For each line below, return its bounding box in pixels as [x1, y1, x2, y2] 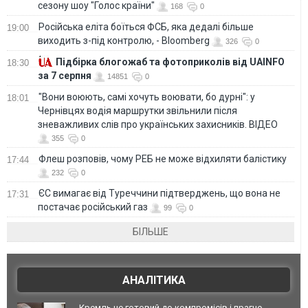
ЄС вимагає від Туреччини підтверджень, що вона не [38, 188, 280, 199]
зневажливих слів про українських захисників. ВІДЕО [38, 119, 278, 131]
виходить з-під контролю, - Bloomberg [38, 35, 210, 47]
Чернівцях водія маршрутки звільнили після [38, 105, 237, 117]
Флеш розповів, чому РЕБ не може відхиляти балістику [38, 153, 289, 165]
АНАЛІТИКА [122, 274, 186, 287]
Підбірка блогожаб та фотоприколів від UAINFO [56, 56, 285, 68]
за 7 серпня [38, 70, 91, 82]
